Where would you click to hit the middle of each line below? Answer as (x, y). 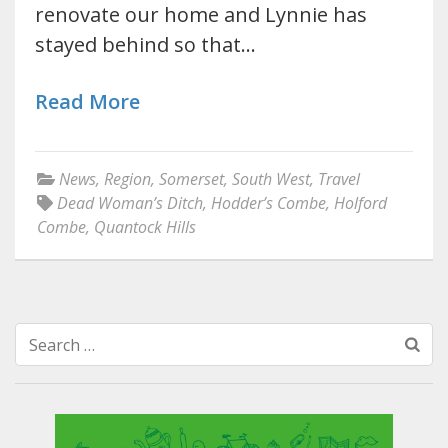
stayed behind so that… (145, 45)
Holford (360, 203)
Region (127, 179)
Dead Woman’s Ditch (130, 203)
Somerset (191, 179)
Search (57, 343)
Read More (87, 102)
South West (271, 179)
